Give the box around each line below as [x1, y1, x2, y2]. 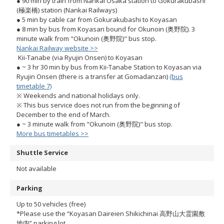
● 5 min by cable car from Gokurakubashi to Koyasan [16, 14, 177, 24]
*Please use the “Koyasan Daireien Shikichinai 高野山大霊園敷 [16, 208, 205, 218]
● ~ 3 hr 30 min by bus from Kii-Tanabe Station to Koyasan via [16, 62, 201, 71]
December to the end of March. [16, 109, 110, 119]
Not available [16, 164, 56, 173]
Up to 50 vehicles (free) [16, 199, 85, 208]
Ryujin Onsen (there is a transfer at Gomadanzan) [16, 71, 169, 81]
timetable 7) [16, 81, 51, 90]
